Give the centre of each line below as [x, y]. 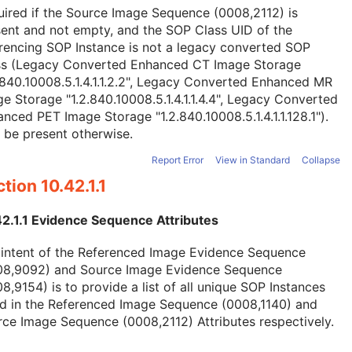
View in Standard [253, 160]
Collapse [321, 160]
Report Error [178, 160]
